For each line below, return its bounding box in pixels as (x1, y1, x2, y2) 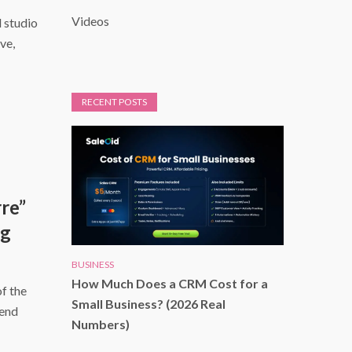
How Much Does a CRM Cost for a (71, 275, 268, 291)
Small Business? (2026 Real (71, 295, 225, 311)
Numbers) (71, 316, 130, 332)
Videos (71, 13, 109, 29)
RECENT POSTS (82, 96, 147, 108)
